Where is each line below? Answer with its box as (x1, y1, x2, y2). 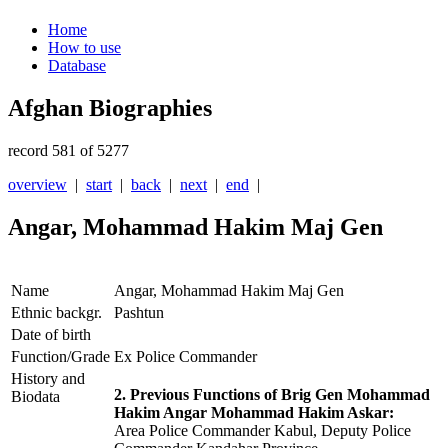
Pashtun (114, 304, 164, 322)
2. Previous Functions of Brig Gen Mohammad (114, 386, 430, 404)
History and (11, 370, 85, 388)
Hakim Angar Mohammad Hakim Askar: (114, 404, 394, 422)
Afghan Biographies (8, 95, 212, 122)
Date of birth (11, 326, 91, 344)
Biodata (11, 388, 60, 406)
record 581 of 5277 (8, 142, 129, 160)
